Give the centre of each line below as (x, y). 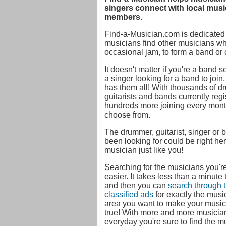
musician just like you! (144, 150)
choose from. (127, 115)
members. (123, 17)
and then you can (136, 185)
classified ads (129, 194)
